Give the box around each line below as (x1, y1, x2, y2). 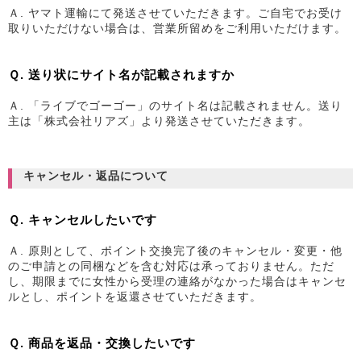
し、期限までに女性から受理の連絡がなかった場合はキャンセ (8, 274, 346, 288)
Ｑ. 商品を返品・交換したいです (8, 336, 196, 350)
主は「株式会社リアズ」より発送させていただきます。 (8, 114, 310, 127)
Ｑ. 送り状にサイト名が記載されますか (8, 68, 234, 81)
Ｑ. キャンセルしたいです (8, 213, 157, 226)
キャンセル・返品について (23, 168, 168, 182)
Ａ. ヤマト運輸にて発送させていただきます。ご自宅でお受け (8, 6, 342, 19)
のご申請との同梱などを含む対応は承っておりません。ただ (8, 259, 334, 272)
